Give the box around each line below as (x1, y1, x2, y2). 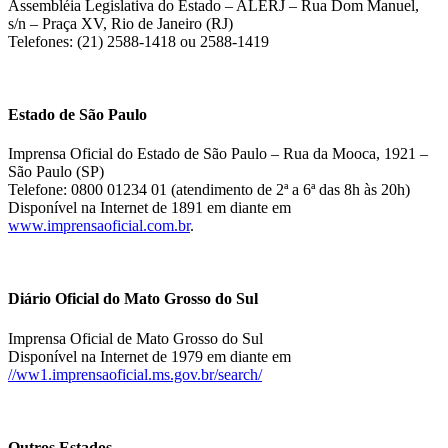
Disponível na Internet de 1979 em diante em (8, 347, 291, 365)
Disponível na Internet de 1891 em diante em (8, 199, 291, 217)
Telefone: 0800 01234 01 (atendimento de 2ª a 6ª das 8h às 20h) (8, 181, 410, 199)
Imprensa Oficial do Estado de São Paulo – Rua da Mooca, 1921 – (8, 145, 428, 163)
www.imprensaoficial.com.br (8, 217, 190, 235)
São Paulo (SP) (8, 163, 104, 181)
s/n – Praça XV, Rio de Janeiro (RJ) (8, 14, 233, 32)
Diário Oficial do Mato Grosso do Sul (8, 290, 258, 308)
